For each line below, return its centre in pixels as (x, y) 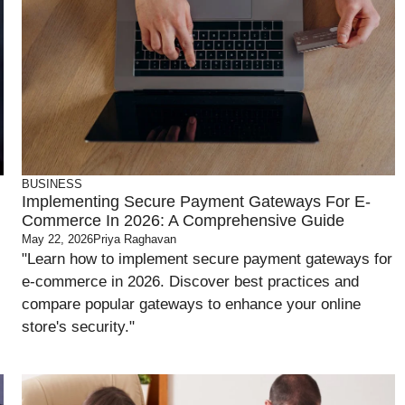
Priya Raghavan (135, 239)
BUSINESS (52, 184)
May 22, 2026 (58, 239)
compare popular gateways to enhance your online (192, 304)
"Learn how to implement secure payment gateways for (207, 259)
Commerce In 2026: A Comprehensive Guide (184, 221)
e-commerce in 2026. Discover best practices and (191, 282)
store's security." (79, 327)
